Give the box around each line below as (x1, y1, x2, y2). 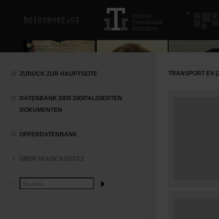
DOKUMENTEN (20, 107, 62, 113)
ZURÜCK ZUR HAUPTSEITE (20, 70, 97, 77)
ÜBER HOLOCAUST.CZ (20, 155, 84, 162)
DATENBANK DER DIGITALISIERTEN (20, 95, 122, 102)
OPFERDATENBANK (20, 131, 77, 138)
